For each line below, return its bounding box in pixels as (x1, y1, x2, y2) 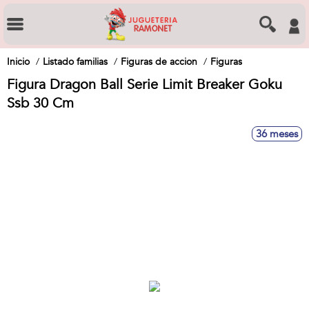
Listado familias (43, 55, 108, 68)
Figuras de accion (121, 55, 197, 68)
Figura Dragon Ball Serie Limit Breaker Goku (7, 75, 282, 94)
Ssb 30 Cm (7, 94, 74, 112)
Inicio (7, 55, 30, 68)
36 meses (256, 127, 298, 141)
